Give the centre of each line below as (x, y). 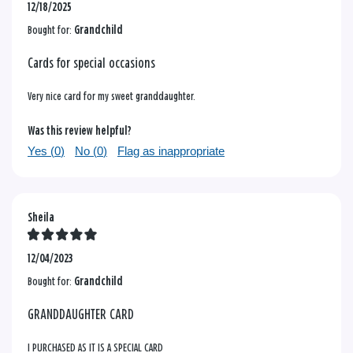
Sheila (41, 217)
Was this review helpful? (80, 131)
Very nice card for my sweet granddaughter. (111, 96)
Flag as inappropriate (171, 150)
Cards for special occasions (91, 63)
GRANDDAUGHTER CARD (81, 315)
